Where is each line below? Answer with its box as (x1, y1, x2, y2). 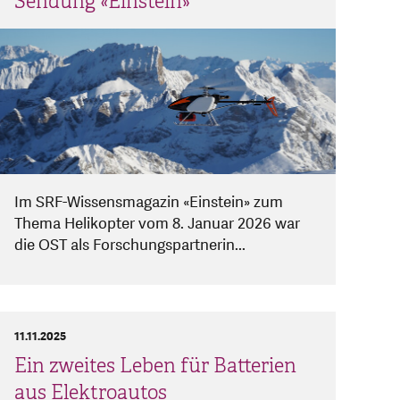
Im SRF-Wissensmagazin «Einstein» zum (14, 192, 283, 213)
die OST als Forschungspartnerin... (14, 235, 246, 256)
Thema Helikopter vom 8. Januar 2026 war (14, 213, 300, 235)
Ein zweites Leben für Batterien (14, 354, 296, 379)
